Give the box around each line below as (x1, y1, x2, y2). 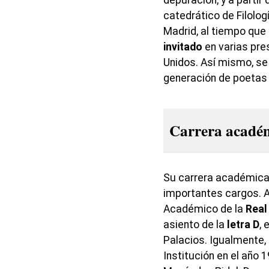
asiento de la (163, 218, 227, 231)
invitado (163, 40, 202, 53)
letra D (227, 218, 259, 231)
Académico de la (163, 202, 246, 215)
